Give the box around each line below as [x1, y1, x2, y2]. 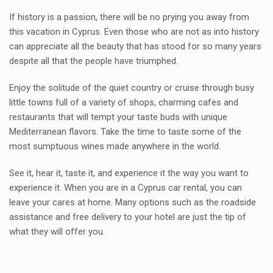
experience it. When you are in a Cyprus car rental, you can [9, 182, 242, 193]
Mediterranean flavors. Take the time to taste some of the [9, 126, 241, 137]
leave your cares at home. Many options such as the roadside [9, 197, 256, 208]
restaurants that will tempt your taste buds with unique [9, 112, 227, 122]
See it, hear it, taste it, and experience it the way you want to [9, 168, 249, 179]
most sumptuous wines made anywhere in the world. [9, 141, 221, 152]
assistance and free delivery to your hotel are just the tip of [9, 211, 246, 222]
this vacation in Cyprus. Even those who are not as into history [9, 26, 259, 37]
